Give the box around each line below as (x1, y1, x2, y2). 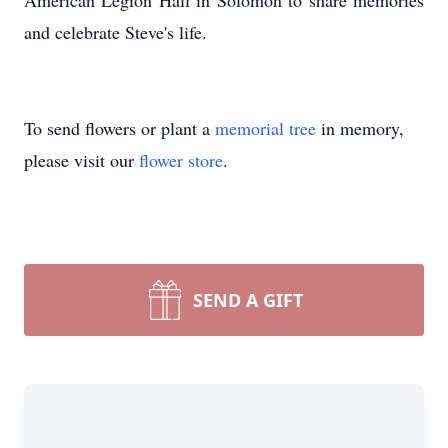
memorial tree (215, 116, 316, 140)
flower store (139, 148, 223, 172)
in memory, (316, 116, 404, 140)
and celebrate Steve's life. (24, 20, 207, 44)
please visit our (24, 148, 139, 172)
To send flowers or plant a (24, 116, 215, 140)
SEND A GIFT (193, 288, 303, 312)
